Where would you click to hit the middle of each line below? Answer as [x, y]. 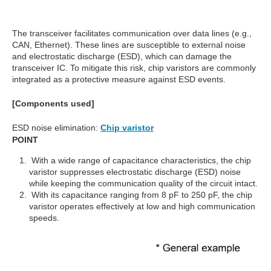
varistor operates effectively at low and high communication [142, 207]
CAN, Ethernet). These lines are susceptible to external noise [129, 45]
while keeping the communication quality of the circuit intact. [143, 184]
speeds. [44, 218]
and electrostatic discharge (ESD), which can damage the [122, 57]
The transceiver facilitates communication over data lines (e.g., [132, 34]
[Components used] [53, 104]
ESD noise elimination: [55, 128]
